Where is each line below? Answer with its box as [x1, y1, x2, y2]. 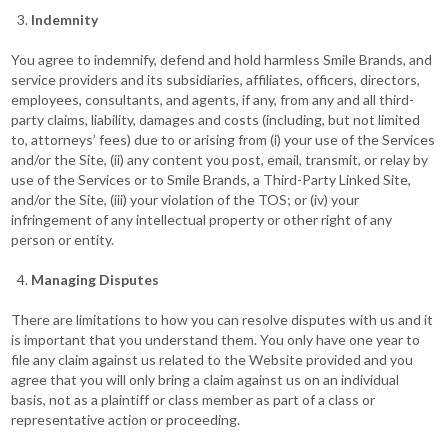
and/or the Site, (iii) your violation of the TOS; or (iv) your [11, 191, 360, 208]
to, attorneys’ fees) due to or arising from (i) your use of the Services [11, 131, 436, 148]
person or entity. [11, 231, 115, 248]
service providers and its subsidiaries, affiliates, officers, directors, [11, 71, 421, 88]
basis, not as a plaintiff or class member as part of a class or [11, 391, 376, 408]
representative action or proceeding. [11, 411, 241, 428]
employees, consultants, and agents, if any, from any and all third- [11, 91, 415, 108]
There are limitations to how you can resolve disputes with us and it [11, 311, 434, 328]
